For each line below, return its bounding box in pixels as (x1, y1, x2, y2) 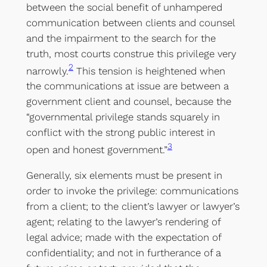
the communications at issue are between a (26, 80, 229, 92)
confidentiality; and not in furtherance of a (26, 246, 221, 259)
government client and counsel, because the (26, 95, 231, 108)
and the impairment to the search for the (26, 32, 216, 44)
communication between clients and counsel (26, 16, 235, 29)
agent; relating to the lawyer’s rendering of (26, 215, 221, 228)
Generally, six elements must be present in (26, 169, 222, 181)
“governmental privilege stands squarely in (26, 111, 220, 123)
